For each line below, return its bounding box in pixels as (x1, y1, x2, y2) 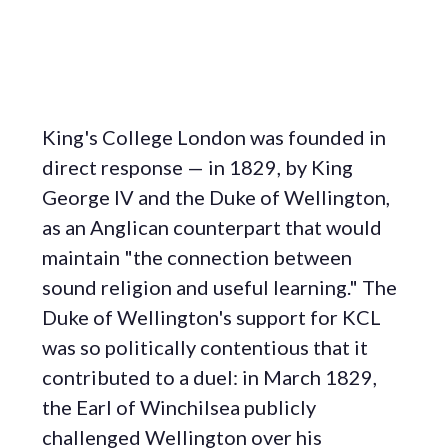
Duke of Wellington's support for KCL (42, 305, 381, 329)
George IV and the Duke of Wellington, (42, 185, 390, 209)
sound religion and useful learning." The (42, 275, 397, 299)
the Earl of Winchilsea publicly (42, 395, 316, 419)
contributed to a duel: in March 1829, (42, 365, 377, 389)
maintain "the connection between (42, 245, 352, 269)
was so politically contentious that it (42, 335, 368, 359)
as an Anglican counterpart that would (42, 215, 382, 239)
